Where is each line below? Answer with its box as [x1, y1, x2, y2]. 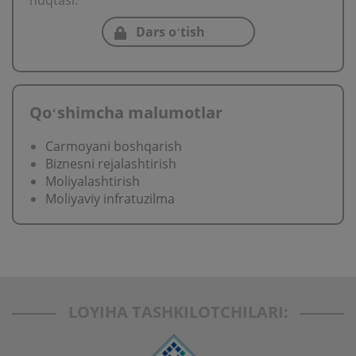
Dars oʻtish [135, 23, 205, 41]
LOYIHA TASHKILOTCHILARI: [68, 301, 288, 323]
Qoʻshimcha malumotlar [29, 102, 222, 123]
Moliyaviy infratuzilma [45, 190, 175, 207]
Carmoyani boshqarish [45, 137, 182, 155]
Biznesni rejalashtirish [45, 155, 176, 172]
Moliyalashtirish [45, 172, 140, 190]
